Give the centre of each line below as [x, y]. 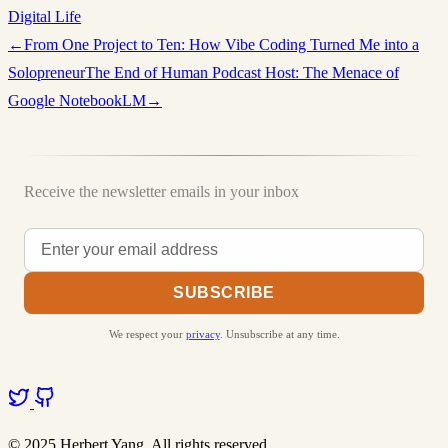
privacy [202, 333]
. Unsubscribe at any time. [279, 333]
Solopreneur [46, 72]
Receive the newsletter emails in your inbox [161, 191]
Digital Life [44, 16]
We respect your [147, 333]
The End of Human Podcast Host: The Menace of [242, 72]
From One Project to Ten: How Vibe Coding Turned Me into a [221, 44]
